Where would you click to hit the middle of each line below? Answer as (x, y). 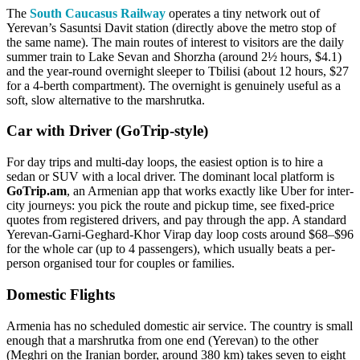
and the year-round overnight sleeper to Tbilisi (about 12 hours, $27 (178, 71)
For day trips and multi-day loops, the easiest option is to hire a (165, 162)
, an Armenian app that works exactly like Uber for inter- (210, 191)
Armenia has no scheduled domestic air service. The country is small (180, 325)
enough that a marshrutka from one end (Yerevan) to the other (162, 340)
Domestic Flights (61, 294)
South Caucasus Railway (98, 13)
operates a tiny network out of (243, 13)
